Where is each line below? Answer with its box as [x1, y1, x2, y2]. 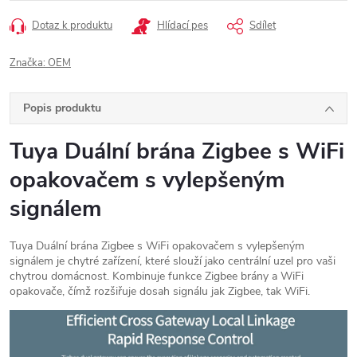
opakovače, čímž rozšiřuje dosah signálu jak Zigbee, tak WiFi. [10, 283, 310, 299]
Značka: [10, 56, 48, 71]
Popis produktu [23, 100, 101, 116]
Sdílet [249, 18, 276, 33]
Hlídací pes [157, 18, 208, 33]
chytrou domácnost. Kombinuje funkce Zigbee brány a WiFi [10, 268, 304, 284]
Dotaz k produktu [32, 18, 112, 33]
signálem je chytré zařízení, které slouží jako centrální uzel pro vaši [10, 253, 335, 269]
